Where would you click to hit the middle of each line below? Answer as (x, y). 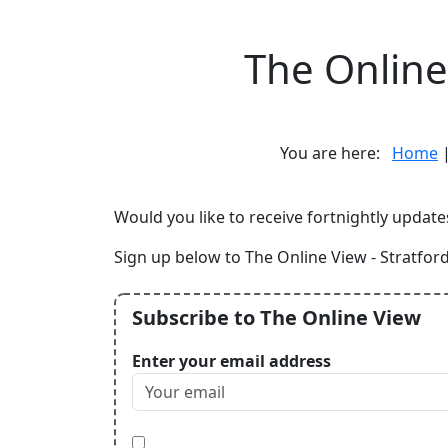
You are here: (336, 153)
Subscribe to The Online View (276, 317)
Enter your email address (231, 361)
